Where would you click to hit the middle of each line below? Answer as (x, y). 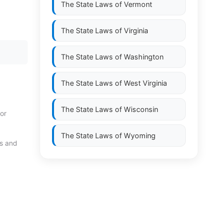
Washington (144, 57)
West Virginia (145, 83)
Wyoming (140, 136)
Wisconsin (141, 109)
